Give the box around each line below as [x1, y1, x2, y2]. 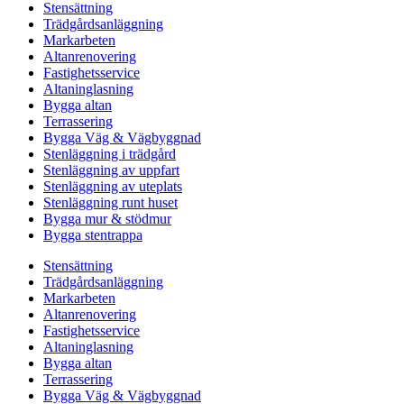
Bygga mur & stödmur [43, 211, 171, 227]
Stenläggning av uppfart [43, 162, 179, 179]
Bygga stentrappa [43, 227, 142, 243]
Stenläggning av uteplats [43, 179, 182, 195]
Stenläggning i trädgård [43, 146, 176, 162]
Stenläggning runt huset [43, 195, 178, 211]
